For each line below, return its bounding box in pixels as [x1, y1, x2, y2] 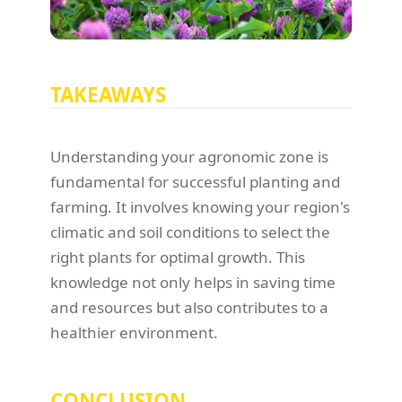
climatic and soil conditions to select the [50, 222, 330, 243]
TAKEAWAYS [50, 81, 166, 109]
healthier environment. [50, 322, 218, 344]
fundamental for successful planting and [50, 171, 340, 193]
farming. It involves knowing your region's [50, 197, 350, 218]
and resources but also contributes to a [50, 297, 328, 319]
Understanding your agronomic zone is [50, 146, 328, 168]
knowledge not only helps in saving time [50, 272, 336, 293]
